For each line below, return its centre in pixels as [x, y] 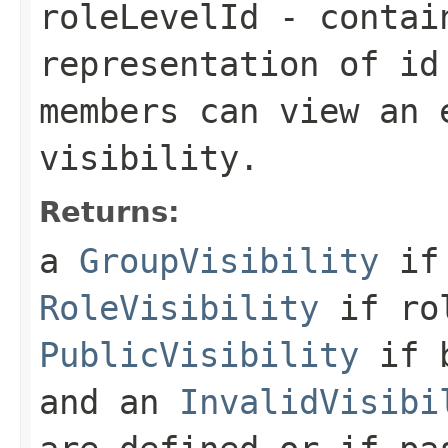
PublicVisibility [199, 354]
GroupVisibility [229, 260]
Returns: [109, 211]
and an [109, 401]
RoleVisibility [179, 307]
